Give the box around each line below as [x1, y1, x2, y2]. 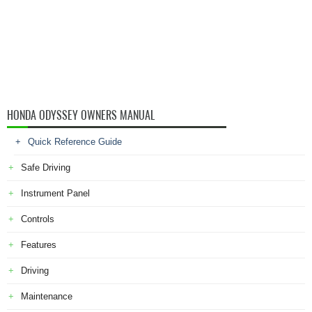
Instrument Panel [21, 188, 90, 198]
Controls [21, 214, 54, 224]
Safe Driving [21, 162, 70, 173]
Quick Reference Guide [28, 136, 122, 147]
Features [21, 240, 56, 250]
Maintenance [21, 291, 72, 302]
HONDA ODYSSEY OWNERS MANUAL [7, 108, 155, 123]
